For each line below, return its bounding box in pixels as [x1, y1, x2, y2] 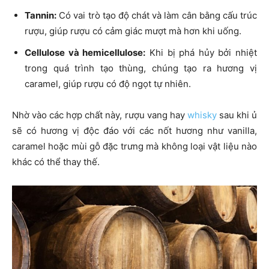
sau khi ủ [216, 109, 257, 121]
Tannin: [25, 10, 56, 22]
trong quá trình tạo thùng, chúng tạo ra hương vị [25, 62, 257, 74]
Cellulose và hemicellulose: [25, 47, 146, 59]
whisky [187, 109, 217, 121]
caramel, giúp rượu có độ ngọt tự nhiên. [25, 78, 191, 90]
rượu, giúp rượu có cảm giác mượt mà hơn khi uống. [25, 25, 241, 37]
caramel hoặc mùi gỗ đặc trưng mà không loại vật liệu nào [12, 141, 257, 153]
